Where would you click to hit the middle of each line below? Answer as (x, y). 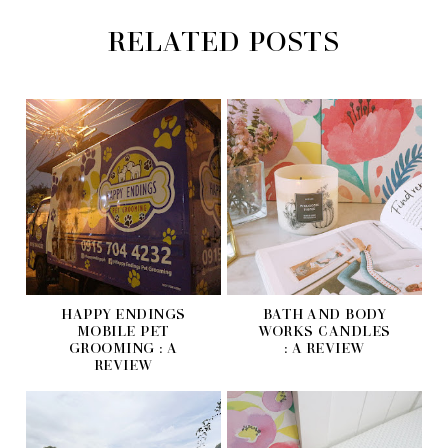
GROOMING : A (123, 347)
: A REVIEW (324, 347)
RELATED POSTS (224, 40)
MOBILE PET (123, 330)
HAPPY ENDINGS (123, 313)
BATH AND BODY (324, 313)
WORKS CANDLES (324, 330)
